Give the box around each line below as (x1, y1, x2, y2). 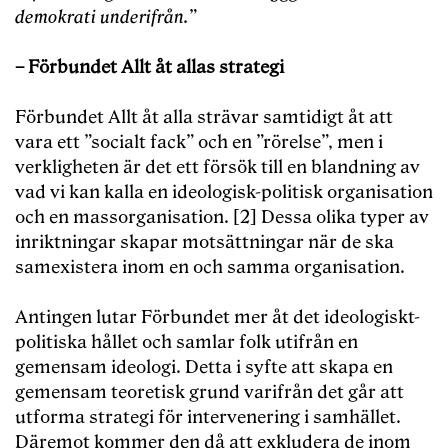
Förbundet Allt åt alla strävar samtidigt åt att (15, 107, 393, 129)
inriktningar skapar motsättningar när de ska (15, 232, 394, 254)
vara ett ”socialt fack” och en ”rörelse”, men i (15, 132, 383, 154)
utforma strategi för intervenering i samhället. (15, 407, 401, 429)
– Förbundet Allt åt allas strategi (15, 57, 284, 79)
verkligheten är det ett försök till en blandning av (15, 157, 420, 179)
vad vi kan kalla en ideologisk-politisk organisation (15, 182, 433, 204)
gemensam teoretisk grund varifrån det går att (15, 382, 404, 404)
